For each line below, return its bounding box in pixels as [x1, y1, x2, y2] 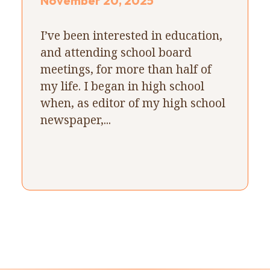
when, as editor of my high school [40, 94, 225, 111]
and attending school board [40, 43, 192, 60]
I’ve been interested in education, [40, 27, 222, 43]
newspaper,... [40, 111, 111, 128]
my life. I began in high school [40, 77, 204, 94]
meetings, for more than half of [40, 60, 212, 77]
